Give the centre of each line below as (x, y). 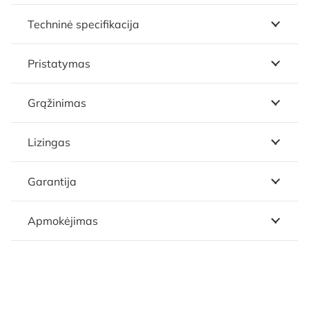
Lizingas (49, 142)
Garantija (52, 181)
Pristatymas (59, 63)
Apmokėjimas (63, 220)
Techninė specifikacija (83, 24)
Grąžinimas (57, 102)
